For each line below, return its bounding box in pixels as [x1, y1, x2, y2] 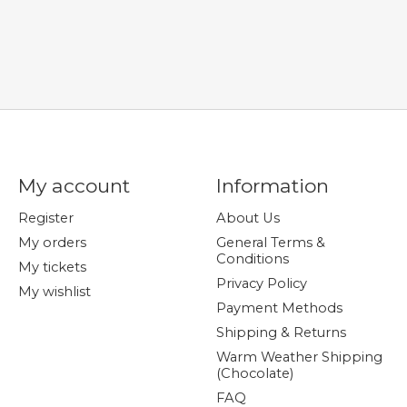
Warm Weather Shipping [215, 349, 382, 366]
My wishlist [17, 283, 91, 300]
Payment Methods [215, 300, 342, 316]
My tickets [17, 258, 86, 275]
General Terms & [215, 233, 325, 251]
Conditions [215, 250, 289, 267]
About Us [215, 209, 280, 226]
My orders [17, 233, 86, 251]
